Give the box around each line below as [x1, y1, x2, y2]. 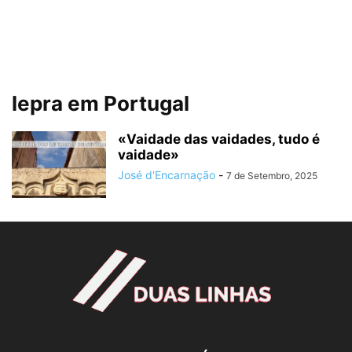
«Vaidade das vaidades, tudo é [118, 131, 320, 147]
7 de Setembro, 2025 [226, 170, 317, 181]
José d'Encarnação [118, 168, 215, 181]
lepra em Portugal [12, 91, 189, 115]
